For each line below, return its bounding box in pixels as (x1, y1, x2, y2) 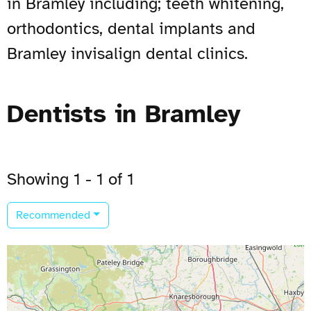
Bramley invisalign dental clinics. (7, 42, 248, 64)
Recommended (16, 208, 90, 222)
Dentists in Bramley (7, 98, 241, 129)
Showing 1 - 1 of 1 (7, 168, 134, 190)
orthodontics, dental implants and (7, 17, 255, 39)
